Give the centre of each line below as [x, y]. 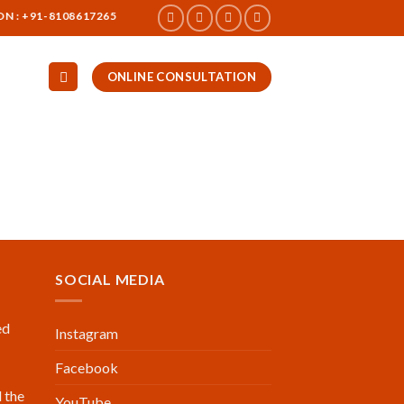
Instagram [87, 334]
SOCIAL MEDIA [110, 279]
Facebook [87, 368]
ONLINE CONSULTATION [182, 76]
